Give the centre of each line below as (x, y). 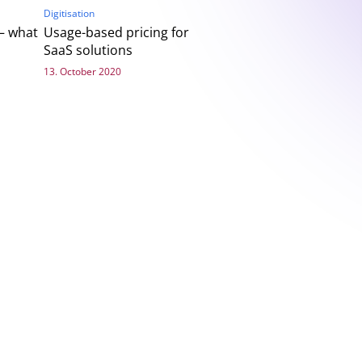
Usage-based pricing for (116, 33)
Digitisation (69, 14)
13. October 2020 (82, 72)
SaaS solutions (88, 51)
